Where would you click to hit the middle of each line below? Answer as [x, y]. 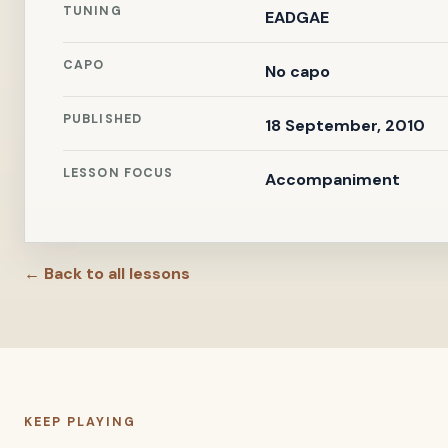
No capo [297, 71]
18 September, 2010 [344, 125]
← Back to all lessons [107, 273]
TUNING [92, 11]
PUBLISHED [103, 119]
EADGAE [296, 17]
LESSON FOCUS [118, 173]
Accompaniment [332, 179]
